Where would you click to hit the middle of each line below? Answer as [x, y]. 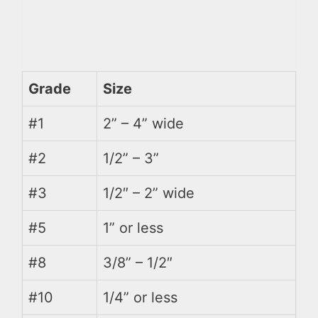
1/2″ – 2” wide [149, 193]
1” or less [133, 227]
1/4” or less [140, 297]
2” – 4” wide [143, 123]
